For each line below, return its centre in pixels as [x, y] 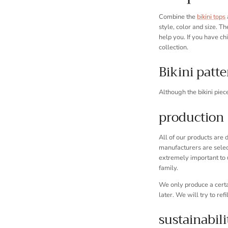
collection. [174, 47]
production [191, 117]
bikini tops [211, 17]
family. [168, 168]
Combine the [178, 17]
